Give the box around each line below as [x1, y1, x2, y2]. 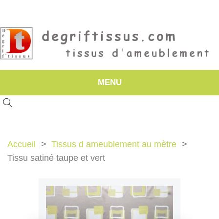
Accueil [7, 139, 36, 149]
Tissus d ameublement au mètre [51, 139, 176, 149]
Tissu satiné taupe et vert [7, 153, 105, 163]
